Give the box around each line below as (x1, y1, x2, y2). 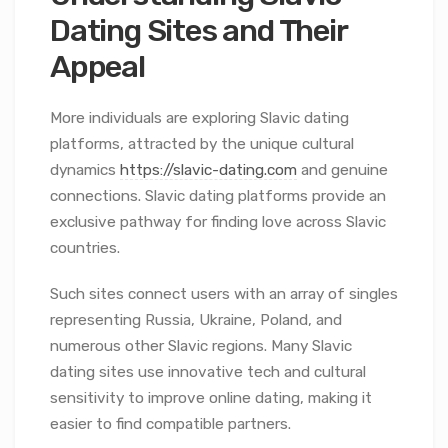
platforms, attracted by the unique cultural (50, 135, 354, 154)
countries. (50, 239, 120, 258)
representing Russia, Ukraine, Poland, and (50, 311, 342, 330)
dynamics (50, 161, 120, 180)
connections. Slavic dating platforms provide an (50, 187, 386, 206)
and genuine (297, 161, 388, 180)
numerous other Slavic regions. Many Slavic (50, 337, 352, 356)
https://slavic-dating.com (120, 161, 297, 180)
